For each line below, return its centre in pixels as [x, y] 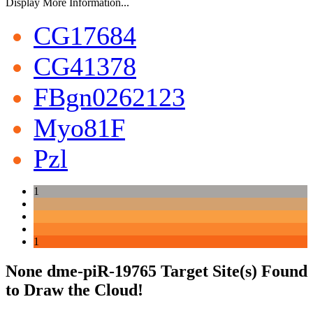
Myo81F [79, 128]
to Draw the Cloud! [74, 290]
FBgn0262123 [109, 97]
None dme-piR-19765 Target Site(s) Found [156, 271]
